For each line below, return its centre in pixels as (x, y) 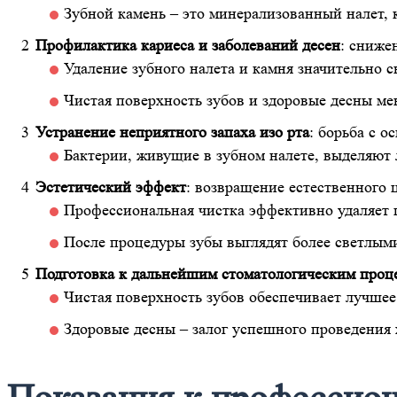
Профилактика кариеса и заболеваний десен (188, 46)
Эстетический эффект (111, 187)
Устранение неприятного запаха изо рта (172, 132)
